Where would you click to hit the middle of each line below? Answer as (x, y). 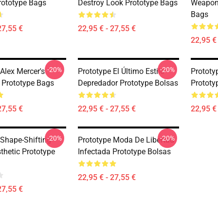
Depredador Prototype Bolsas (128, 83)
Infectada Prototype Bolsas (124, 152)
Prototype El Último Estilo (121, 71)
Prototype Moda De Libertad (126, 140)
